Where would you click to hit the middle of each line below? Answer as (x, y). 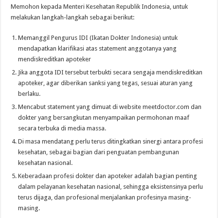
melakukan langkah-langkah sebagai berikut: (73, 17)
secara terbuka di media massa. (62, 128)
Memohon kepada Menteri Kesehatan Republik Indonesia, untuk (100, 6)
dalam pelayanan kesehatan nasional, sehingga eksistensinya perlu (111, 186)
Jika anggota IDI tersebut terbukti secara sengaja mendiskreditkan (110, 72)
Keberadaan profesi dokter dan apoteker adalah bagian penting (108, 176)
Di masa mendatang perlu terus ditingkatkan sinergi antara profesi (111, 141)
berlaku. (29, 93)
